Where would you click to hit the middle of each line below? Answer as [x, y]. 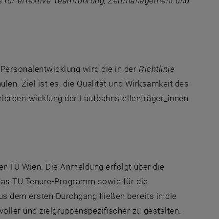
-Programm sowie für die [100, 181]
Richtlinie [157, 69]
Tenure [38, 181]
